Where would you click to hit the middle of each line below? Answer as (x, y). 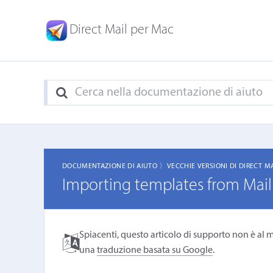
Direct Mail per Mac (122, 30)
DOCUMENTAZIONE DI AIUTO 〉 (114, 166)
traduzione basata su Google (154, 250)
